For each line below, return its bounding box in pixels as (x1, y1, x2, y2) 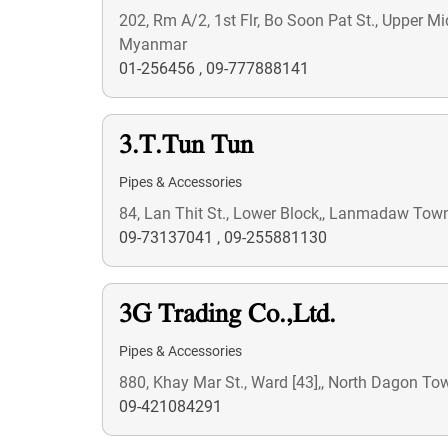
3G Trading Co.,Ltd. (119, 298, 336, 333)
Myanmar (119, 35, 187, 54)
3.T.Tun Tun (119, 129, 253, 164)
